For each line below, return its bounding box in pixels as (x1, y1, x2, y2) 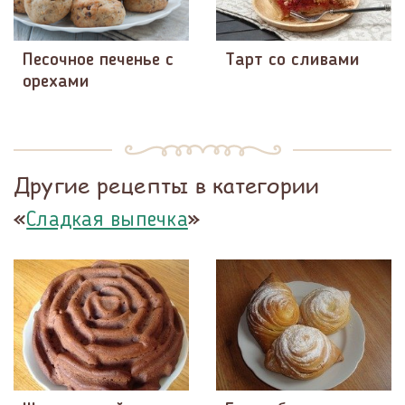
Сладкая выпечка (26, 209, 188, 231)
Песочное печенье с (23, 51, 174, 70)
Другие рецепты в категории (14, 169, 320, 200)
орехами (23, 72, 89, 91)
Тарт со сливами (225, 51, 360, 70)
